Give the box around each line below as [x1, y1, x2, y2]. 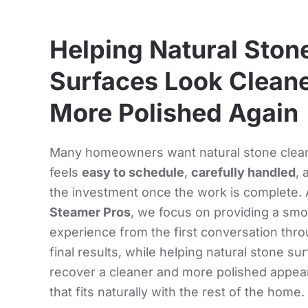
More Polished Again [49, 98, 298, 129]
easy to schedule [82, 165, 184, 180]
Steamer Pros [49, 205, 131, 220]
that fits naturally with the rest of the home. [49, 285, 305, 300]
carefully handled [191, 165, 296, 180]
